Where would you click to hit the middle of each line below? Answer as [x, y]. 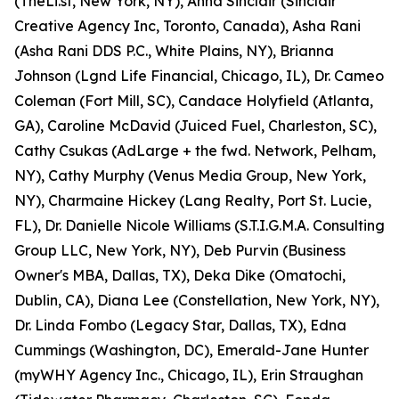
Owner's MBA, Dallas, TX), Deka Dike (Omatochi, [180, 275]
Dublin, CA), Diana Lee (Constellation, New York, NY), [197, 300]
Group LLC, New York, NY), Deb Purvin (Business [180, 250]
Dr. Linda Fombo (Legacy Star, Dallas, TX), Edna [180, 325]
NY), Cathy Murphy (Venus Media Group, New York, [190, 175]
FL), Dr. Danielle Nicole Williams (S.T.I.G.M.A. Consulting [199, 225]
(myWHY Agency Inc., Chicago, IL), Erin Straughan [189, 375]
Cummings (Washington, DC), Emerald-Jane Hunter [191, 350]
